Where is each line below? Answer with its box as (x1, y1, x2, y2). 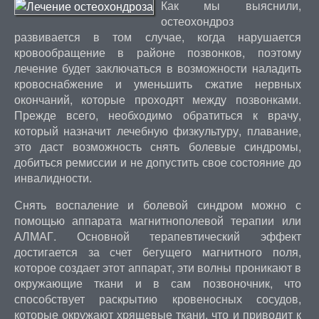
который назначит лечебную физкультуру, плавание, (14, 122, 301, 139)
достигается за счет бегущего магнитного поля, (14, 244, 301, 260)
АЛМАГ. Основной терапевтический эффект (14, 228, 301, 244)
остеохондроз (160, 13, 234, 29)
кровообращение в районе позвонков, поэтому (14, 44, 301, 61)
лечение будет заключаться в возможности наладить (14, 60, 301, 76)
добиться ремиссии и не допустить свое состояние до (14, 154, 301, 170)
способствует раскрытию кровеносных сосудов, (14, 291, 301, 307)
